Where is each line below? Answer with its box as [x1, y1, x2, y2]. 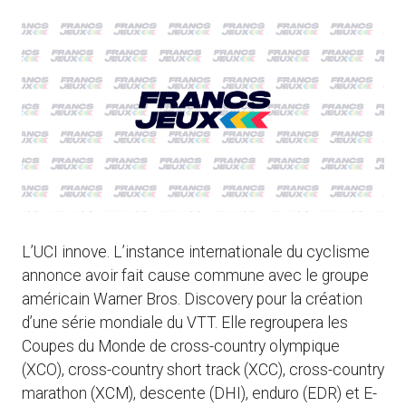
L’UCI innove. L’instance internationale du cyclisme [22, 243, 370, 262]
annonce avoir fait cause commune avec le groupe [22, 266, 369, 285]
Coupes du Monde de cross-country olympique [22, 337, 340, 356]
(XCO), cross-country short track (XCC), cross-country [22, 361, 384, 380]
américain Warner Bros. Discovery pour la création [22, 290, 362, 309]
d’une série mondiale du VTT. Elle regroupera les [22, 314, 348, 333]
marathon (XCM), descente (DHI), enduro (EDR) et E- [22, 384, 377, 403]
